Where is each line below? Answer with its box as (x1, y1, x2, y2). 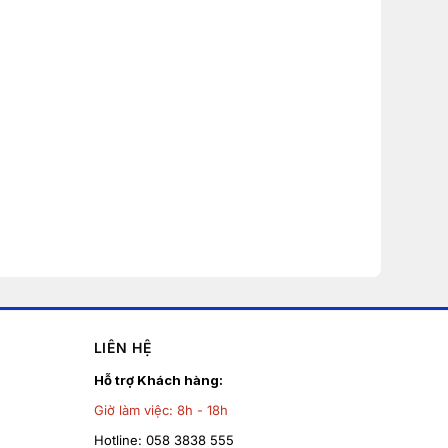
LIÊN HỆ (93, 338, 152, 356)
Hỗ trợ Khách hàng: (93, 371, 223, 388)
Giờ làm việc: (93, 401, 177, 418)
